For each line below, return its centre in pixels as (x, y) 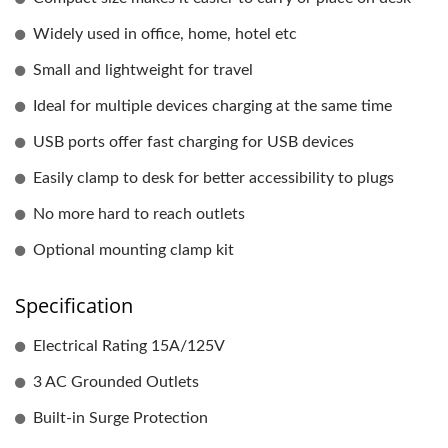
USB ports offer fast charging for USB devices (193, 142)
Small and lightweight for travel (143, 70)
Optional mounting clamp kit (133, 250)
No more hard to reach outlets (139, 214)
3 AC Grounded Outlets (116, 382)
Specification (74, 305)
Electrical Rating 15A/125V (129, 346)
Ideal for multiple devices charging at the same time (212, 106)
